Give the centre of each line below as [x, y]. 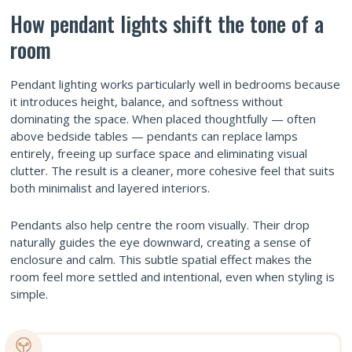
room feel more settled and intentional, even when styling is [172, 277]
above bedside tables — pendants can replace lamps [154, 136]
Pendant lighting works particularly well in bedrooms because [175, 84]
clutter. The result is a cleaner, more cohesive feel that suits [172, 171]
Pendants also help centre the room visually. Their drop [160, 225]
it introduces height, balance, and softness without [147, 102]
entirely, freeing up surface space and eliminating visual [159, 154]
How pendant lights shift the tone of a [167, 24]
